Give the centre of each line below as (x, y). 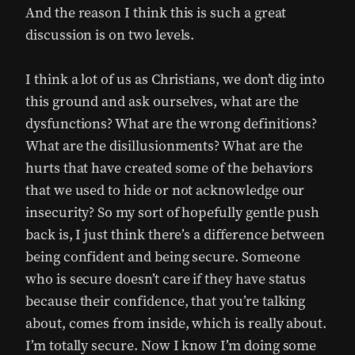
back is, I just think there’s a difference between (176, 235)
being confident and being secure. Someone (163, 257)
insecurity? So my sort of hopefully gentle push (173, 212)
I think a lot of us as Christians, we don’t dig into (175, 79)
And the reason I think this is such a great (156, 13)
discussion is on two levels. (110, 35)
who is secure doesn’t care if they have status (166, 279)
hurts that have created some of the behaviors (170, 168)
